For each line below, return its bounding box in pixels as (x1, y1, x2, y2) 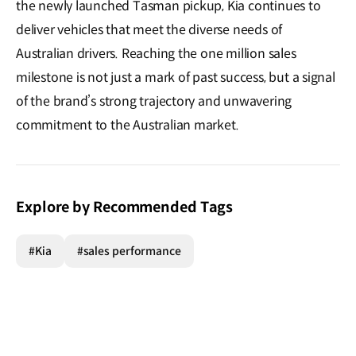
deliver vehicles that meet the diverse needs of (16, 21, 283, 38)
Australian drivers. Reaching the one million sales (16, 44, 296, 62)
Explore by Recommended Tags (16, 198, 234, 216)
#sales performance (76, 243, 181, 258)
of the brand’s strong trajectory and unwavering (16, 92, 292, 110)
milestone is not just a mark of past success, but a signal (16, 68, 335, 86)
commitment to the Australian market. (16, 116, 242, 133)
